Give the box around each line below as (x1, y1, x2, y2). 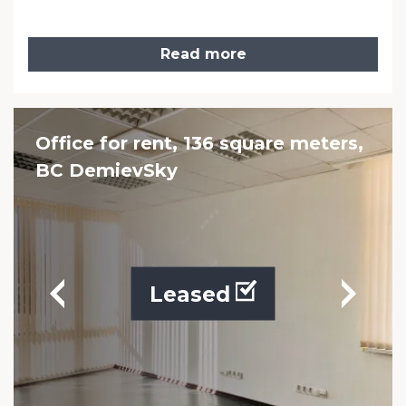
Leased (149, 281, 230, 307)
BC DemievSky (35, 159, 178, 181)
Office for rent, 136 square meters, (35, 132, 363, 154)
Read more (159, 45, 246, 63)
